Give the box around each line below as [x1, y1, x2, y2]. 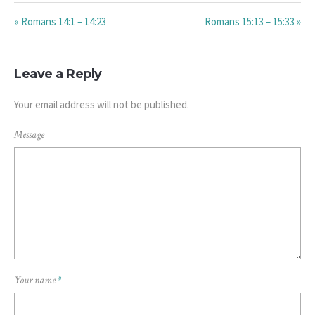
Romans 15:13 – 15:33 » [205, 15, 301, 29]
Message [14, 128, 44, 142]
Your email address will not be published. [14, 98, 189, 112]
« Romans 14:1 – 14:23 [14, 15, 106, 29]
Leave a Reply [14, 66, 102, 82]
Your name [14, 274, 58, 288]
